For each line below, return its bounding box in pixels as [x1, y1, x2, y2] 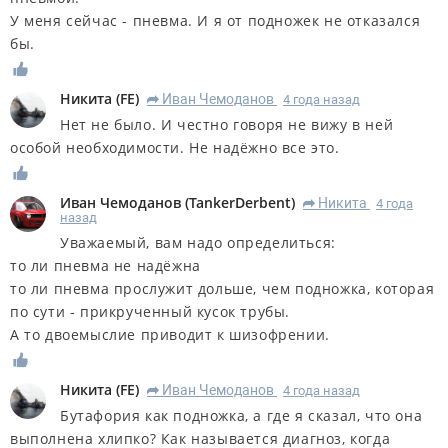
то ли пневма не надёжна [10, 255, 201, 275]
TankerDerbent [189, 192, 291, 212]
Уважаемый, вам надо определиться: [60, 232, 336, 252]
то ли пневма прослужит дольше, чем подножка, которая [10, 278, 435, 298]
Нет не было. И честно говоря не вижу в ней [60, 115, 394, 135]
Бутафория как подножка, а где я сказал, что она [60, 405, 423, 425]
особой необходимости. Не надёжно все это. [10, 138, 340, 158]
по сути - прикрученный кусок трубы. [10, 301, 291, 321]
